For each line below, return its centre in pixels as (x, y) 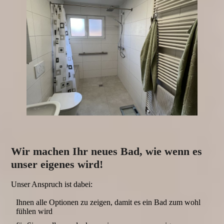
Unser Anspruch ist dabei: (53, 184)
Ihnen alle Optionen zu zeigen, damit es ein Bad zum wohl (108, 202)
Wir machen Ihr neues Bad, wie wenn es (107, 151)
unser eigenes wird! (57, 164)
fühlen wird (34, 211)
